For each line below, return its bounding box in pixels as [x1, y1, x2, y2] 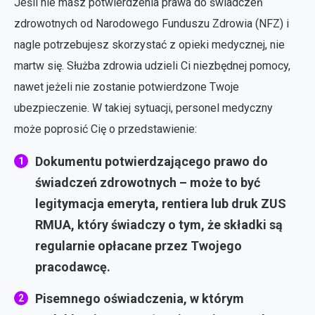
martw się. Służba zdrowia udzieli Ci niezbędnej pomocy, [14, 58, 290, 72]
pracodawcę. [35, 259, 110, 274]
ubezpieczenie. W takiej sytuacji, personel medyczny [14, 101, 273, 115]
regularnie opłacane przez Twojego [35, 238, 242, 253]
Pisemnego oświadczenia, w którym [35, 290, 244, 306]
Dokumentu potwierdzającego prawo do [35, 153, 268, 169]
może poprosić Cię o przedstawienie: [14, 122, 197, 136]
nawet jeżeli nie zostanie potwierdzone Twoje [14, 79, 239, 94]
